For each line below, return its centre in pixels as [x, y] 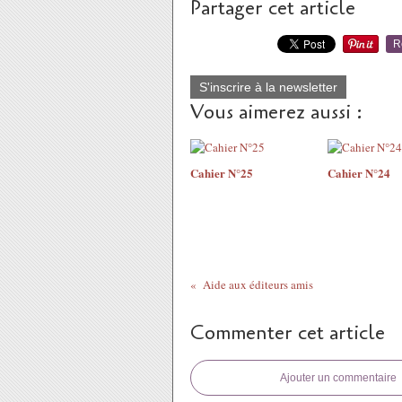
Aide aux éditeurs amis [258, 284]
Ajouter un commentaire [338, 378]
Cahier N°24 [358, 173]
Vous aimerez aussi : [276, 112]
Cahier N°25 [222, 173]
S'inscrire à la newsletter [268, 87]
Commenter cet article [288, 333]
